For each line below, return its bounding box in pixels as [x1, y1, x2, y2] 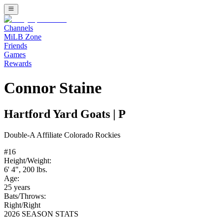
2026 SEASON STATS [4, 210, 78, 219]
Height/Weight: [4, 156, 51, 165]
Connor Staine [4, 78, 102, 97]
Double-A [4, 131, 35, 140]
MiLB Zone [4, 33, 41, 41]
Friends [4, 41, 27, 50]
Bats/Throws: [4, 192, 46, 201]
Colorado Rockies [64, 131, 120, 140]
